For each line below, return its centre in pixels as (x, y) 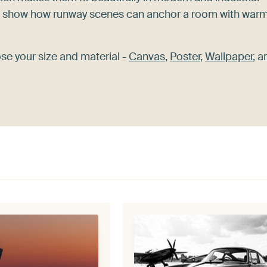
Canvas (147, 57)
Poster (185, 57)
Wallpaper (229, 57)
